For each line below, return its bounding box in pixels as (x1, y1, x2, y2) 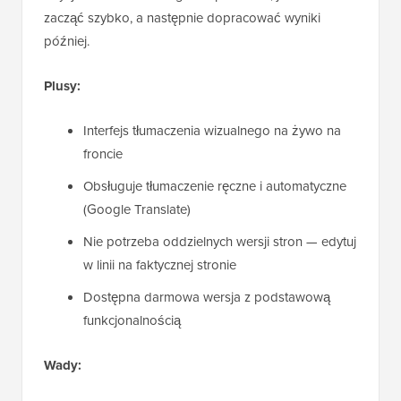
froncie (83, 144, 123, 164)
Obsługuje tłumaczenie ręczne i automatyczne (83, 176, 346, 196)
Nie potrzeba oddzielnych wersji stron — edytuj (83, 232, 356, 252)
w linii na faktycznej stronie (83, 255, 236, 275)
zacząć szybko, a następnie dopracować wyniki (44, 8, 320, 28)
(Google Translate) (83, 200, 191, 219)
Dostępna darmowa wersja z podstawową (83, 287, 330, 307)
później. (44, 31, 90, 51)
